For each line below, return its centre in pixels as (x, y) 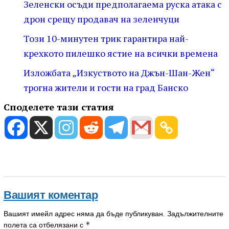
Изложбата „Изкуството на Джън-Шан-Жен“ (119, 72)
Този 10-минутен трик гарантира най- (106, 38)
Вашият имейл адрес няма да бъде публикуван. (84, 213)
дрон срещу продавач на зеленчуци (101, 19)
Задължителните (195, 213)
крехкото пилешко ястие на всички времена (120, 53)
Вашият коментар (51, 195)
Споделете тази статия (59, 107)
